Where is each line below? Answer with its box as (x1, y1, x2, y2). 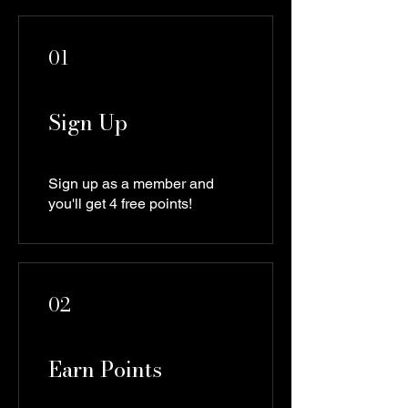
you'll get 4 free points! (48, 195, 192, 212)
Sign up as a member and (48, 175, 214, 192)
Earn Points (48, 352, 162, 386)
